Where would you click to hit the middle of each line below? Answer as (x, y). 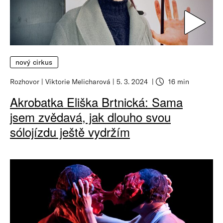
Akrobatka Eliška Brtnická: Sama (96, 102)
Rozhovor (25, 81)
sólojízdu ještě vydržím (70, 131)
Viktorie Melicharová (78, 81)
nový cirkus (34, 62)
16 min (178, 81)
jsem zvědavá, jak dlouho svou (90, 116)
